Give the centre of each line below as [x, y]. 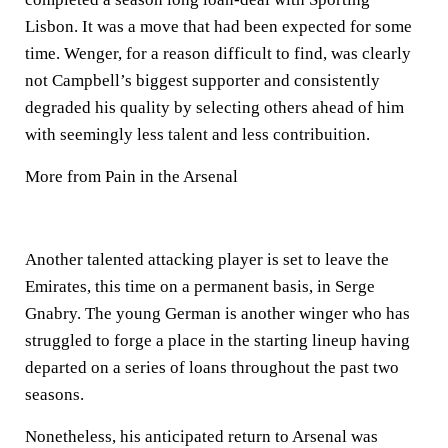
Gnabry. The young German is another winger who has [217, 313]
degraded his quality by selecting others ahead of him [214, 107]
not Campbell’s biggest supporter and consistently [202, 80]
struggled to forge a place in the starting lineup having [217, 340]
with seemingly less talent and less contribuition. [197, 134]
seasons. [54, 394]
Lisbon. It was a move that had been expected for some [218, 26]
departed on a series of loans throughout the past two [212, 367]
